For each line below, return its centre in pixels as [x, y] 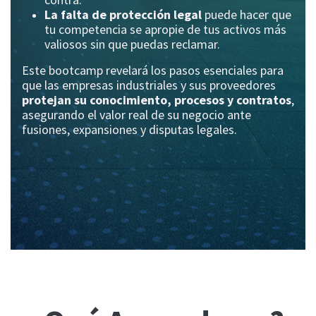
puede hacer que [247, 15]
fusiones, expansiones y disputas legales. [129, 130]
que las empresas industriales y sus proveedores [149, 85]
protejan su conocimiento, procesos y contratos [157, 100]
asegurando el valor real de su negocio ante [136, 115]
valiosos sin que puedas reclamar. [132, 44]
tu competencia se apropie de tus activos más [165, 30]
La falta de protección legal [123, 15]
